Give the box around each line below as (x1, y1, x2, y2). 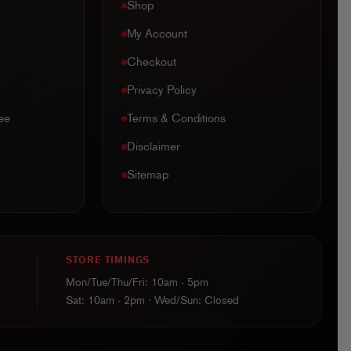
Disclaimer (127, 139, 181, 154)
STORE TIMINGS (65, 255, 150, 266)
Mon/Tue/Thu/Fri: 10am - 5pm (65, 276, 208, 289)
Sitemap (127, 168, 169, 183)
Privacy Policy (127, 83, 197, 98)
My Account (127, 27, 188, 42)
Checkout (127, 55, 177, 70)
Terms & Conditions (127, 111, 226, 126)
